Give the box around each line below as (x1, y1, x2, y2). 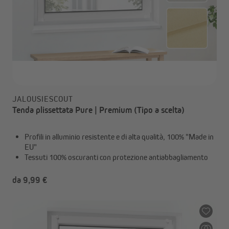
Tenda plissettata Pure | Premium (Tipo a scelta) (12, 105, 185, 115)
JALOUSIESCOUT (12, 94, 73, 104)
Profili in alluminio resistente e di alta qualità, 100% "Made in (25, 132, 214, 142)
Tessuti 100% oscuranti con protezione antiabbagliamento (25, 152, 208, 162)
